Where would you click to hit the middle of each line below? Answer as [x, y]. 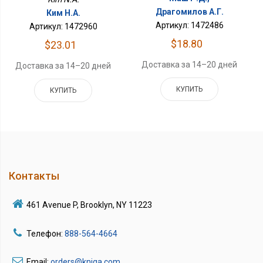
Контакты [34, 176]
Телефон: [45, 233]
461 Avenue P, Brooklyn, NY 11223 [89, 205]
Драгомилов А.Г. [189, 11]
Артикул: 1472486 [189, 25]
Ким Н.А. [63, 13]
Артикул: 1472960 [63, 26]
